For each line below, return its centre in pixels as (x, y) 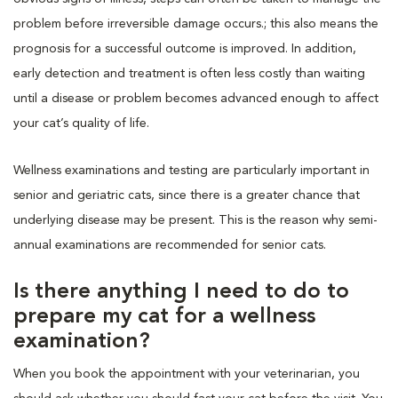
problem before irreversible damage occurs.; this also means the (196, 24)
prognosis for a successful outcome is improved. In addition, (185, 48)
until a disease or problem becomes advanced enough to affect (196, 98)
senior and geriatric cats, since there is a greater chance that (187, 195)
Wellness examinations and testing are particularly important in (191, 170)
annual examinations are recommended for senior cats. (170, 245)
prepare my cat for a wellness (164, 317)
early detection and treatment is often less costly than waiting (189, 73)
